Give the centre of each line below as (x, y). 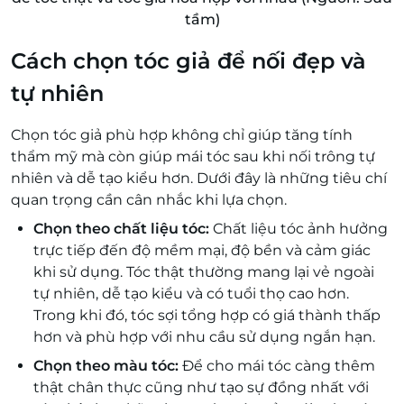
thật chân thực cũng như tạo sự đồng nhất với (201, 388)
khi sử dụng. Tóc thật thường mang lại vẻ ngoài (204, 272)
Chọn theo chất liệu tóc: (121, 229)
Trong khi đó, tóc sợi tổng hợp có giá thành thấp (207, 316)
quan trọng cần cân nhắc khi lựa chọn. (151, 200)
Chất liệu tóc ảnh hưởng (298, 229)
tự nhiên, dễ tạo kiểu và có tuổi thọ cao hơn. (191, 294)
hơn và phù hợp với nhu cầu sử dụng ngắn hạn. (206, 337)
